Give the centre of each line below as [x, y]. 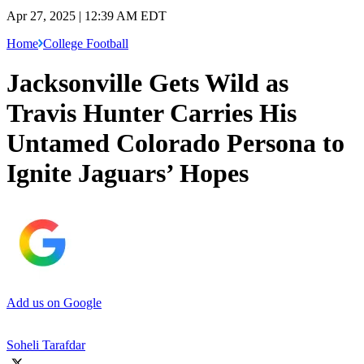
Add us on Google [54, 302]
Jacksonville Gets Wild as [147, 83]
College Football [86, 43]
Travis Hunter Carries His [152, 113]
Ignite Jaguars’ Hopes [128, 173]
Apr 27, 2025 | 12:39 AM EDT [87, 15]
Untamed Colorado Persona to [175, 143]
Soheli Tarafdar [46, 344]
